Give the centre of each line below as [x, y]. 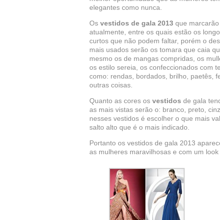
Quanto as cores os [121, 101]
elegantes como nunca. [126, 7]
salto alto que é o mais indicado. [139, 127]
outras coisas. [111, 85]
